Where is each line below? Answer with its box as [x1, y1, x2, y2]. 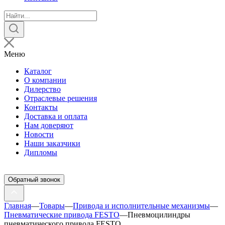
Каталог [24, 67, 52, 75]
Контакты [24, 103, 58, 111]
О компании [24, 76, 66, 84]
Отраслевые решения [24, 94, 97, 102]
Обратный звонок [8, 176, 60, 183]
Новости [24, 130, 54, 139]
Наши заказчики [24, 139, 80, 148]
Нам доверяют [24, 121, 73, 130]
